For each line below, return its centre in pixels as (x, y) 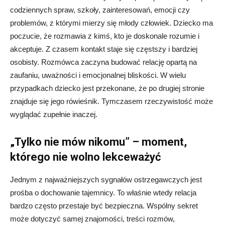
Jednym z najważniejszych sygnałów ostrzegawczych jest (106, 180)
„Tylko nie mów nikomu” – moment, (98, 142)
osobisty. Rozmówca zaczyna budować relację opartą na (103, 62)
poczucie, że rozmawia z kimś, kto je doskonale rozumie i (105, 36)
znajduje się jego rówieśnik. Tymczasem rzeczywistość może (111, 101)
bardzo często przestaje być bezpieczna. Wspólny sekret (104, 206)
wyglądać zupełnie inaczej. (54, 115)
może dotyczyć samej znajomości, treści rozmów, (92, 219)
